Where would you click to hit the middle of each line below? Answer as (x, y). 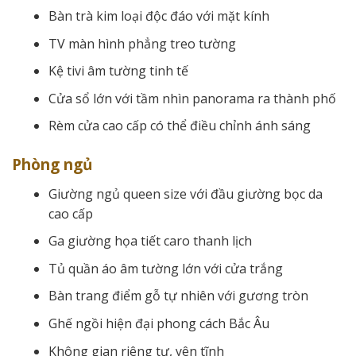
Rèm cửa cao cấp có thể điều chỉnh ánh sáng (179, 126)
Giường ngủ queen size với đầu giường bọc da (185, 193)
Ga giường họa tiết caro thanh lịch (150, 241)
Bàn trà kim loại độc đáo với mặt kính (159, 15)
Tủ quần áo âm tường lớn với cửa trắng (165, 268)
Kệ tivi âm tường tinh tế (118, 71)
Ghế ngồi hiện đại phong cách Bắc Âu (159, 324)
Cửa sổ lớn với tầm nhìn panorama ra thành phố (192, 98)
